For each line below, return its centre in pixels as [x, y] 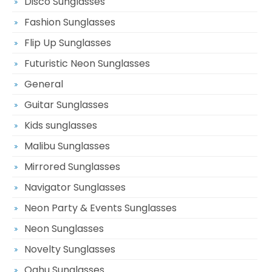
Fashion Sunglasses [70, 22]
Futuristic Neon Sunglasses [87, 64]
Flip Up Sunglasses [68, 43]
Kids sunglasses [61, 126]
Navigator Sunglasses [75, 188]
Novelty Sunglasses [70, 250]
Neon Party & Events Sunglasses [100, 208]
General [44, 84]
